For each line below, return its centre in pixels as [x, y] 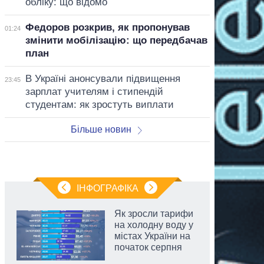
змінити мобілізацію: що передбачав [116, 40]
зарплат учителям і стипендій [94, 91]
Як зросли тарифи [154, 213]
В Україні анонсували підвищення [103, 78]
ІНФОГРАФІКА [107, 188]
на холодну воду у [154, 225]
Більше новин [101, 129]
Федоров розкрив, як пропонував [107, 27]
